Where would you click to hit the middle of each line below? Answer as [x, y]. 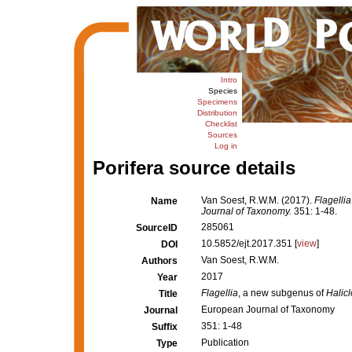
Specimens [217, 102]
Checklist [221, 124]
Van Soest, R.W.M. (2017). [258, 200]
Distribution [217, 113]
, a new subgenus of [282, 293]
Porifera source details [194, 168]
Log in [225, 146]
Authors [159, 261]
